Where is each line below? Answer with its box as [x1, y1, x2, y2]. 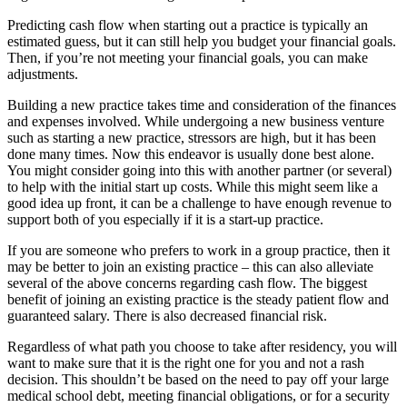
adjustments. [7, 65, 78, 82]
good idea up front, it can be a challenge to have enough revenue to [7, 194, 392, 211]
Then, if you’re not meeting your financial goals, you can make [7, 49, 368, 65]
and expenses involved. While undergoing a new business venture [7, 113, 384, 129]
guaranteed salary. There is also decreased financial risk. [7, 307, 327, 323]
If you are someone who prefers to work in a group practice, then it [7, 242, 390, 258]
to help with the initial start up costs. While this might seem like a [7, 178, 378, 194]
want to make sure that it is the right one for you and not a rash [7, 354, 364, 371]
